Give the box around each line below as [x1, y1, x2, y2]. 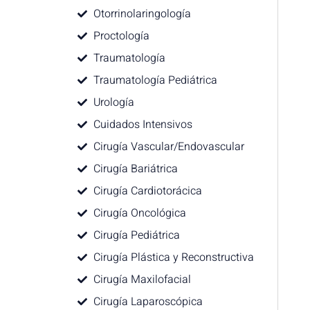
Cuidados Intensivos [93, 116, 192, 133]
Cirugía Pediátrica [93, 227, 180, 244]
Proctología [93, 28, 149, 44]
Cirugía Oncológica [93, 205, 186, 221]
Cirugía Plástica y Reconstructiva [93, 249, 254, 266]
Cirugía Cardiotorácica [93, 183, 202, 199]
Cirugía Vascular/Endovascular [93, 138, 244, 155]
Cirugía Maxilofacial [93, 271, 191, 288]
